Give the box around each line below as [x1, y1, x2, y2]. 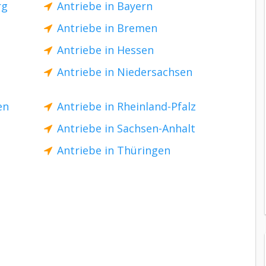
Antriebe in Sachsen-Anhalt [57, 121, 195, 135]
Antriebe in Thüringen [57, 143, 170, 157]
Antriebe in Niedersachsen [57, 65, 192, 79]
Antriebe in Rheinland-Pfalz [57, 99, 196, 113]
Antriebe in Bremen [57, 21, 157, 35]
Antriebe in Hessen [57, 43, 154, 57]
